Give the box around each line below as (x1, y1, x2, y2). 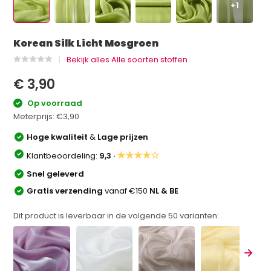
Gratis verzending (27, 184, 105, 197)
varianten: (178, 209, 220, 221)
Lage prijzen (97, 131, 149, 143)
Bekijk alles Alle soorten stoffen (67, 54, 188, 65)
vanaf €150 (105, 184, 150, 197)
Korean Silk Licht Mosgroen (13, 36, 159, 50)
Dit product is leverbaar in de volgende (13, 209, 169, 221)
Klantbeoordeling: (27, 149, 100, 162)
